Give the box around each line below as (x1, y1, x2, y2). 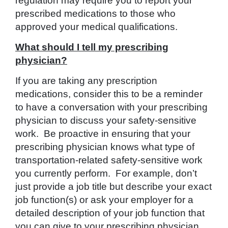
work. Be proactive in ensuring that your (15, 128, 190, 139)
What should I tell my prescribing (15, 41, 168, 52)
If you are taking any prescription (15, 75, 157, 87)
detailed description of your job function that (15, 208, 205, 219)
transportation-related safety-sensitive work (15, 155, 203, 166)
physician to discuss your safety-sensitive (15, 115, 196, 126)
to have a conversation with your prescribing (15, 102, 208, 113)
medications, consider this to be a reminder (15, 89, 203, 100)
